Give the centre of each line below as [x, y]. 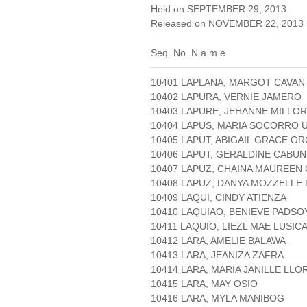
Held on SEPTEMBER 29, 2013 [219, 9]
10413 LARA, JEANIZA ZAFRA [217, 255]
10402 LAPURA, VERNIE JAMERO [226, 97]
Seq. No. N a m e [188, 53]
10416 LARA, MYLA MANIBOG [218, 298]
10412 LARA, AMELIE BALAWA [218, 241]
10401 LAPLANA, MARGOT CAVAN [228, 83]
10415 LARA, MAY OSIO [204, 284]
